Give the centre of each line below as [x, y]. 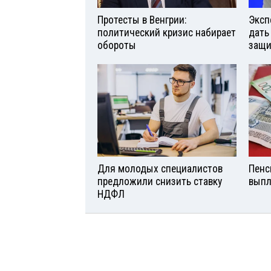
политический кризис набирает [167, 33]
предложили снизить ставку [160, 181]
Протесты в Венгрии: [142, 20]
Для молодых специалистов [160, 168]
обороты [117, 45]
